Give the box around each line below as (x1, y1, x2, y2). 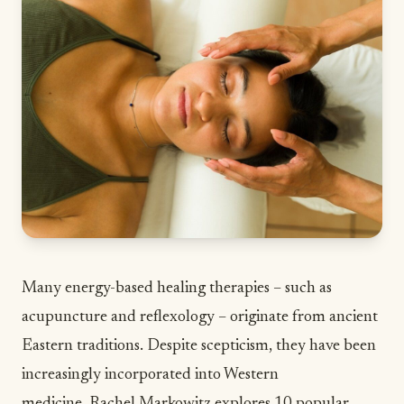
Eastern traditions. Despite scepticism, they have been (22, 338, 376, 354)
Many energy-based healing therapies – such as (22, 280, 332, 297)
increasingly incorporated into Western (22, 367, 279, 383)
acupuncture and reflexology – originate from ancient (22, 309, 378, 326)
